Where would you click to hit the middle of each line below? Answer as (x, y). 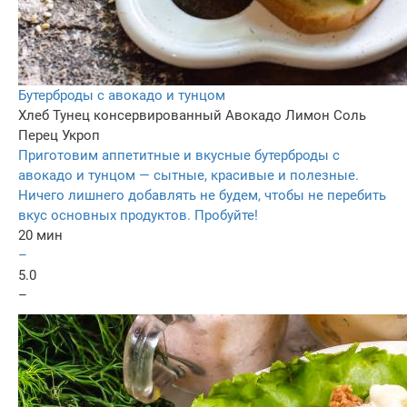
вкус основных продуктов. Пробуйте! (138, 215)
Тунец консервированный (137, 115)
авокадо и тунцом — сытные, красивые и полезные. (189, 175)
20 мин (40, 235)
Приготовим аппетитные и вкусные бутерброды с (179, 155)
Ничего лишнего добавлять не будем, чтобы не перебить (202, 195)
